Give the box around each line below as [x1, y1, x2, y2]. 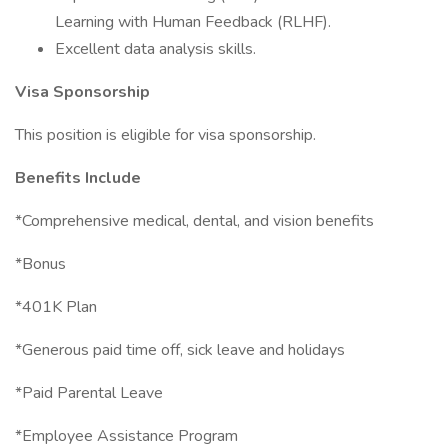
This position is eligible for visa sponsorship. [15, 124, 316, 146]
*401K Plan [15, 296, 97, 318]
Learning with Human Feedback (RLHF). [55, 11, 331, 33]
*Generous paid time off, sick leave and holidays [15, 339, 345, 361]
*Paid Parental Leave [15, 382, 163, 404]
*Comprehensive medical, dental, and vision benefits [15, 210, 378, 232]
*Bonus [15, 253, 66, 275]
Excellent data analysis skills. [55, 38, 256, 60]
